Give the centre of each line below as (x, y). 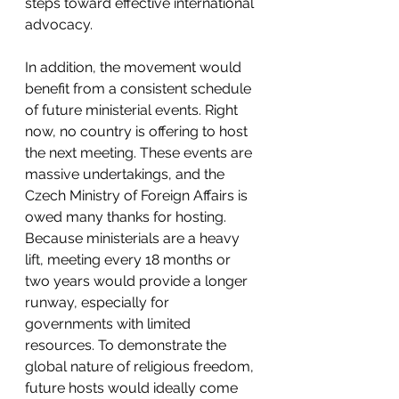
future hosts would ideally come (133, 387)
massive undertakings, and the (126, 174)
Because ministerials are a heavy (134, 238)
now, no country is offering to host (138, 131)
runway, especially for (99, 302)
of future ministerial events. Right (133, 110)
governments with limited (110, 323)
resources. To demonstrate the (127, 345)
